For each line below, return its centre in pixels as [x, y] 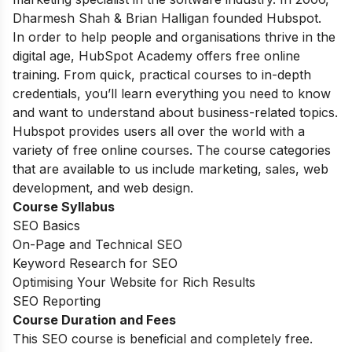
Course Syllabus [64, 207]
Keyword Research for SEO [95, 264]
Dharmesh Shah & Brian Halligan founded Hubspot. [167, 18]
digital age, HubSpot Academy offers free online [156, 56]
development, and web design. [103, 188]
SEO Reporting [57, 301]
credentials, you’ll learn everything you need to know [172, 94]
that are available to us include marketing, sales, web [170, 169]
